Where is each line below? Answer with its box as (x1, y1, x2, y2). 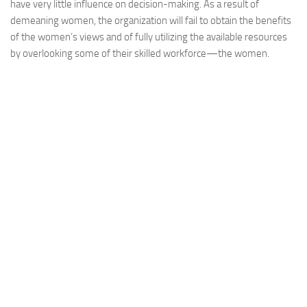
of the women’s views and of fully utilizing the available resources (10, 31, 287, 43)
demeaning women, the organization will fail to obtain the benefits (10, 14, 291, 27)
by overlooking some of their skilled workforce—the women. (10, 47, 269, 60)
